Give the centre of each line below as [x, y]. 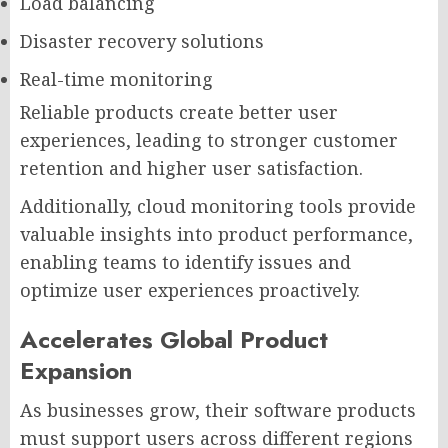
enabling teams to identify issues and [185, 261]
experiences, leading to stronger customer [209, 139]
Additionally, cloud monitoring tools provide [218, 205]
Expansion [76, 370]
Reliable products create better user [179, 111]
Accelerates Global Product [174, 339]
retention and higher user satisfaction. [191, 167]
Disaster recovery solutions [142, 40]
